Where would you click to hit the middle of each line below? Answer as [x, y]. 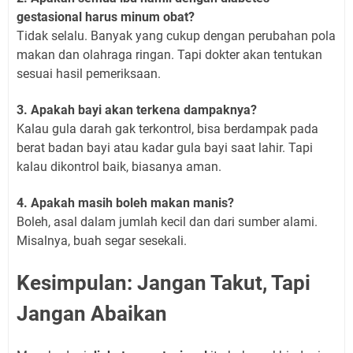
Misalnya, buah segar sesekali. [102, 240]
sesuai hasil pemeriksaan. [89, 73]
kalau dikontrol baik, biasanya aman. [119, 166]
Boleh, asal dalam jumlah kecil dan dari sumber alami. [167, 221]
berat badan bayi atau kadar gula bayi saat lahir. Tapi [165, 147]
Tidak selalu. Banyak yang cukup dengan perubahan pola [176, 35]
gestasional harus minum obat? [106, 17]
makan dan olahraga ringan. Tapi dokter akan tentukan [169, 54]
